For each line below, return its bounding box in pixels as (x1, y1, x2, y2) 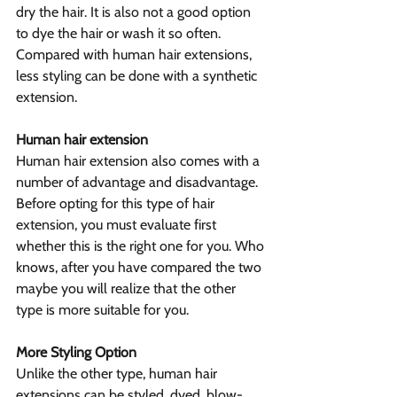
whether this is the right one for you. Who (16, 237, 268, 255)
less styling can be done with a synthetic (16, 67, 261, 85)
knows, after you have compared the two (16, 259, 265, 276)
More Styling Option (16, 344, 136, 362)
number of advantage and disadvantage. (16, 174, 261, 191)
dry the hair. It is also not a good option (16, 4, 254, 21)
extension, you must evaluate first (16, 216, 220, 234)
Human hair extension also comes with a (16, 152, 263, 170)
